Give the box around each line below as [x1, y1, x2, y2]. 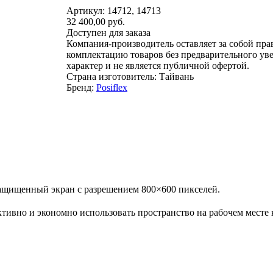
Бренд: [66, 82, 96, 93]
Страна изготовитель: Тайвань [66, 71, 194, 82]
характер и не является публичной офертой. [66, 60, 249, 71]
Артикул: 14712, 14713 [66, 5, 161, 16]
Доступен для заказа [66, 27, 151, 38]
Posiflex [96, 82, 127, 93]
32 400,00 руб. [66, 16, 125, 27]
